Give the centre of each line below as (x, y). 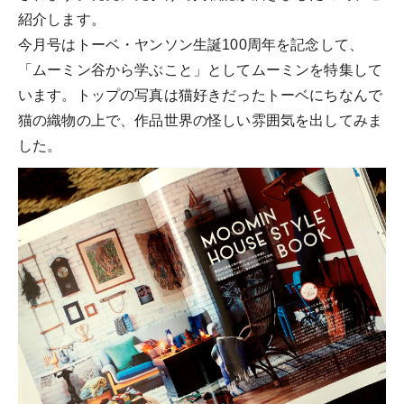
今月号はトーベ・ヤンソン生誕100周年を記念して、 (191, 45)
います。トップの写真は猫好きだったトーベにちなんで (200, 95)
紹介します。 (62, 19)
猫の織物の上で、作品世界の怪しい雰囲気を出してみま (200, 120)
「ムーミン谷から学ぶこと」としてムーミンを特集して (200, 70)
